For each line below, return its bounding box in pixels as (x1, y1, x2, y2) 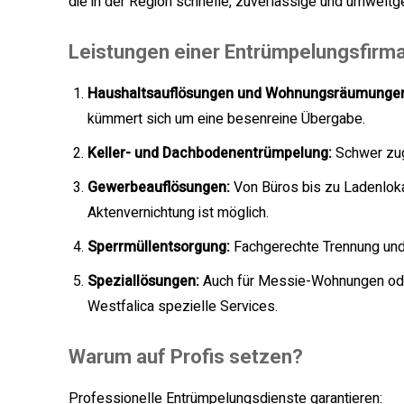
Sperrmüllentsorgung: (87, 236, 230, 259)
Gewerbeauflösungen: (87, 177, 230, 199)
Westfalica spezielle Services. (87, 296, 278, 318)
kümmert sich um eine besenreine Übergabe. (87, 108, 365, 131)
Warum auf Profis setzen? (69, 345, 303, 369)
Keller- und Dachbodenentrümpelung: (87, 142, 332, 165)
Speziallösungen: (87, 271, 199, 293)
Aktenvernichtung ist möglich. (87, 202, 269, 225)
